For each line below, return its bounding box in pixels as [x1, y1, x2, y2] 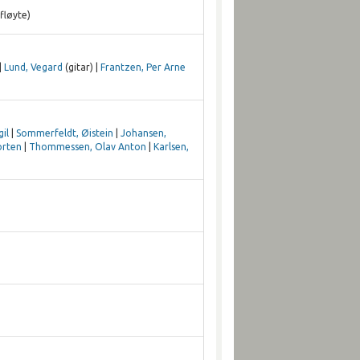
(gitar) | [62, 61, 100, 72]
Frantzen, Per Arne [100, 61, 186, 72]
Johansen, [120, 127, 166, 138]
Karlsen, [153, 141, 189, 152]
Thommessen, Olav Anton [28, 141, 146, 152]
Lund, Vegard [3, 61, 63, 72]
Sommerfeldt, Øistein [15, 127, 113, 138]
